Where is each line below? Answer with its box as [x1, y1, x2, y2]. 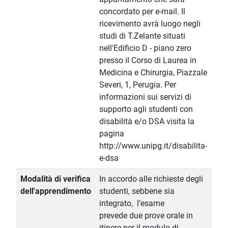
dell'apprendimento [20, 186, 91, 196]
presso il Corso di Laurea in [99, 55, 196, 66]
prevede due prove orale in [99, 211, 193, 221]
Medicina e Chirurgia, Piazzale [99, 68, 207, 78]
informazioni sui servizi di [99, 92, 191, 102]
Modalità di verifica [20, 174, 91, 184]
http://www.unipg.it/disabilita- [99, 141, 207, 151]
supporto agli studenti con [99, 104, 193, 115]
